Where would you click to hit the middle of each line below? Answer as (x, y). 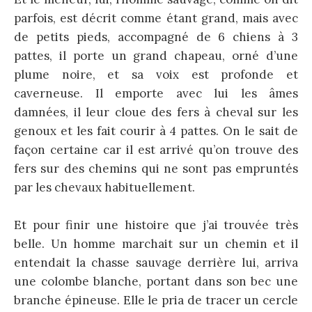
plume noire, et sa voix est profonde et (156, 75)
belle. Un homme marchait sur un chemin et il (156, 244)
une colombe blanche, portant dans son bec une (156, 282)
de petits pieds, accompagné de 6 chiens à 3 (156, 37)
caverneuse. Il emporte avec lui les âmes (156, 94)
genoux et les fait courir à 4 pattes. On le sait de (156, 131)
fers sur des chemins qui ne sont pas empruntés (156, 169)
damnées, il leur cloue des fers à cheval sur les (156, 112)
